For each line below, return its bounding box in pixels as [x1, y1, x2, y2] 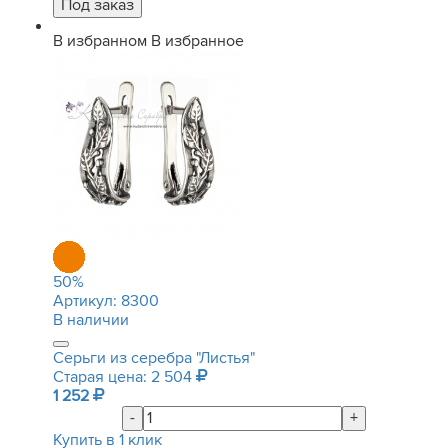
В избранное [151, 31, 244, 51]
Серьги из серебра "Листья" [53, 348, 255, 368]
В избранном [53, 31, 147, 51]
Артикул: [53, 291, 121, 311]
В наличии [53, 310, 129, 330]
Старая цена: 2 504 [53, 367, 196, 387]
